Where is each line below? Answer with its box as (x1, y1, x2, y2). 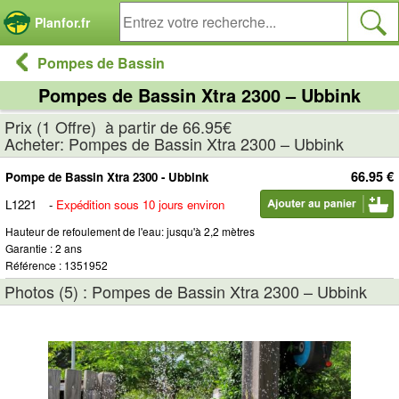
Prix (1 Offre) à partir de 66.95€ (4, 115, 232, 138)
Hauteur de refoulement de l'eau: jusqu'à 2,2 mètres (5, 224, 255, 239)
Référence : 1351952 (5, 257, 108, 273)
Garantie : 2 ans (5, 240, 82, 256)
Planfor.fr (35, 13, 90, 31)
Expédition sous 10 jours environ (56, 196, 224, 213)
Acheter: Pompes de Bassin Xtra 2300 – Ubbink (4, 132, 344, 155)
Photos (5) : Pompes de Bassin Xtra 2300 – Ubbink (4, 280, 367, 303)
